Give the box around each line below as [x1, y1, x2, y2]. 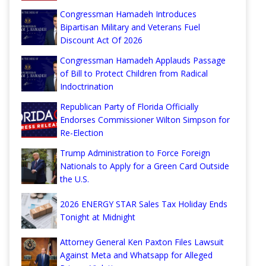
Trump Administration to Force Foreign [60, 147, 210, 159]
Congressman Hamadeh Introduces [60, 8, 197, 20]
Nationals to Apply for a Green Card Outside [60, 160, 229, 172]
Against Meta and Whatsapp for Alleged [60, 249, 213, 261]
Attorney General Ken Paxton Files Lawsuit [60, 236, 224, 248]
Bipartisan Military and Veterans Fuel [60, 21, 200, 33]
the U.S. [60, 173, 89, 185]
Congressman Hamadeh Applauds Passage [60, 55, 226, 66]
